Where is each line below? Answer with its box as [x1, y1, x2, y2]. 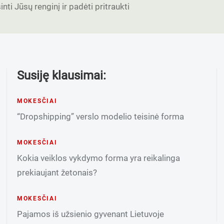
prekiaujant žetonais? [16, 167, 97, 177]
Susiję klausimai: [16, 68, 106, 82]
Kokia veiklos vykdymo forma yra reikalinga [16, 153, 180, 163]
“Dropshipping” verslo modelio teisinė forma [16, 111, 184, 121]
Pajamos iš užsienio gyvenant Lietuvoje [16, 209, 164, 219]
